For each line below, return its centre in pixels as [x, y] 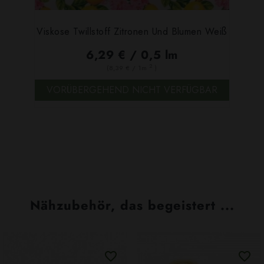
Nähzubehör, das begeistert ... [132, 205]
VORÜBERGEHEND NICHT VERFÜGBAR [132, 90]
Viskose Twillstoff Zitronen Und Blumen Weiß [132, 31]
